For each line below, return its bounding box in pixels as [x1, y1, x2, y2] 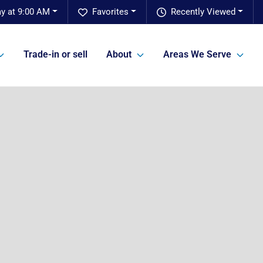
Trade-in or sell [23, 49, 87, 60]
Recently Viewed [171, 6, 236, 17]
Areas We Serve [163, 49, 231, 60]
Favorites [92, 6, 129, 17]
